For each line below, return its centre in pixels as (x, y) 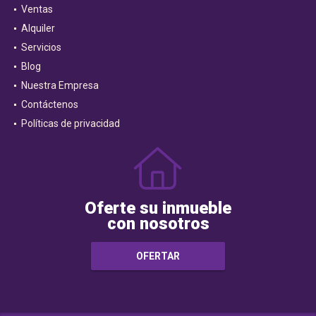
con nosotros (158, 224)
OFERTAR (158, 256)
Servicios (41, 48)
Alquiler (38, 29)
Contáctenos (50, 105)
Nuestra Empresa (60, 86)
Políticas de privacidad (71, 124)
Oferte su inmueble (158, 208)
